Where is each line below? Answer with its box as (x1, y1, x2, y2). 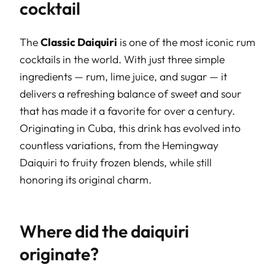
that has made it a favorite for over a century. (20, 103, 235, 118)
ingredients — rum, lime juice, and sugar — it (20, 69, 227, 83)
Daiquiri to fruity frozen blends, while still (20, 155, 212, 169)
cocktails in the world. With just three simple (20, 52, 225, 66)
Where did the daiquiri (20, 220, 189, 242)
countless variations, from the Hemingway (20, 137, 219, 152)
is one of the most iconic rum (117, 34, 255, 49)
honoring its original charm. (20, 172, 152, 187)
